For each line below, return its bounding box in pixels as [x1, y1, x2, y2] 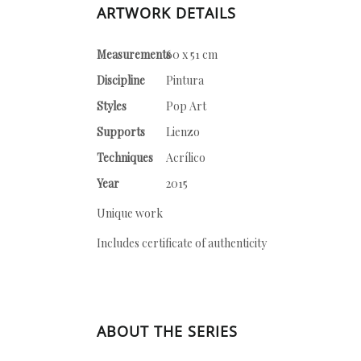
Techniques [97, 150, 153, 165]
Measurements [97, 47, 171, 62]
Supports [97, 124, 145, 139]
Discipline [97, 73, 145, 88]
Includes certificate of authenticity [97, 235, 267, 251]
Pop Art [166, 98, 206, 114]
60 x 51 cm [166, 47, 218, 62]
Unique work [97, 205, 163, 221]
